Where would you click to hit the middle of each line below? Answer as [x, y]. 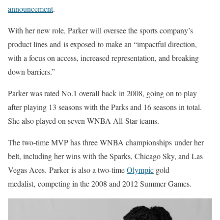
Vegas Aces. [28, 170]
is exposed [79, 44]
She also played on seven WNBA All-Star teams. [83, 121]
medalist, [22, 183]
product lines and [36, 44]
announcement [30, 9]
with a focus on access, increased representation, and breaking [103, 58]
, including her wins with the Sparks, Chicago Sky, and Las [111, 156]
